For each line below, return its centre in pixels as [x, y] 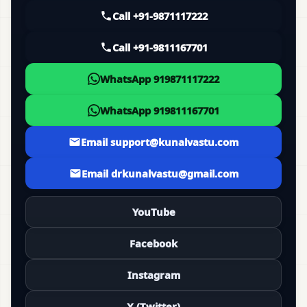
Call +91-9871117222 [160, 16]
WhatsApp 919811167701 [160, 111]
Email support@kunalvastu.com [160, 142]
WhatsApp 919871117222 [160, 79]
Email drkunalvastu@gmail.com [160, 174]
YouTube [153, 212]
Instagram [153, 275]
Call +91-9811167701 [160, 48]
